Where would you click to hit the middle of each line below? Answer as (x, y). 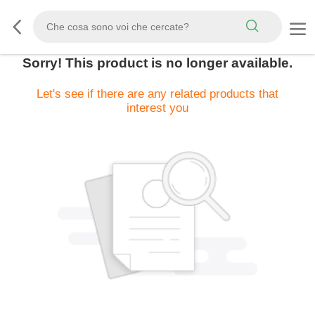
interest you (157, 108)
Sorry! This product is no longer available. (157, 63)
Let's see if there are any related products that (157, 94)
